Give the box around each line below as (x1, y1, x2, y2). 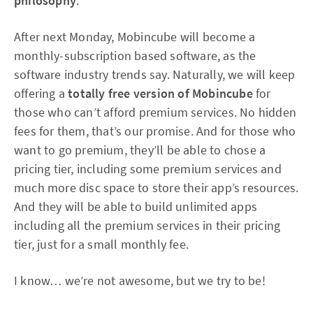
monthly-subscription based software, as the (14, 47, 256, 64)
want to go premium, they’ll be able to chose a (14, 141, 266, 158)
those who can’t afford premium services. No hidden (14, 103, 297, 120)
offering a (14, 85, 68, 101)
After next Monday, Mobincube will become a (14, 28, 256, 45)
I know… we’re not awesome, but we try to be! (14, 272, 265, 289)
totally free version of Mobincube (68, 85, 253, 101)
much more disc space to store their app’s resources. (14, 179, 299, 196)
